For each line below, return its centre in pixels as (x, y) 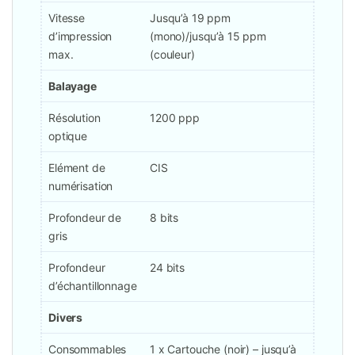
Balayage (73, 86)
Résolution (74, 118)
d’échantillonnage (93, 286)
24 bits (168, 268)
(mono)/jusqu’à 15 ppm (208, 36)
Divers (66, 318)
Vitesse (67, 18)
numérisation (81, 186)
